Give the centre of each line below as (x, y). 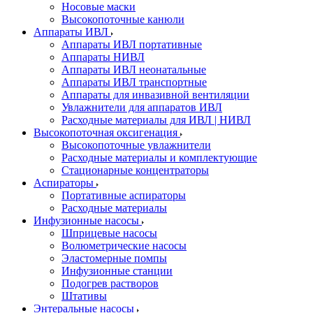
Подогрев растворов (110, 283)
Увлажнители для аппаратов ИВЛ (142, 107)
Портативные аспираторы (124, 195)
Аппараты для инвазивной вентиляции (155, 95)
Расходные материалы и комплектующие (159, 158)
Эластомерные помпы (114, 258)
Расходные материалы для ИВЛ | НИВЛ (156, 120)
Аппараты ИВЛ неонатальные (134, 70)
